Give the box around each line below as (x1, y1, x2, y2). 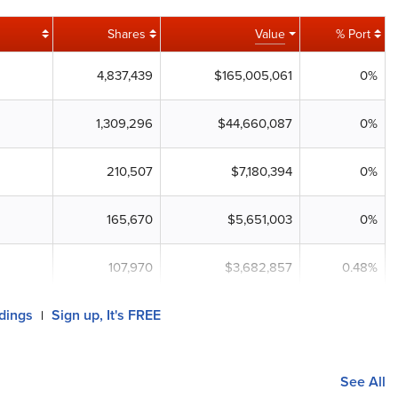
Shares (107, 25, 146, 44)
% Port (336, 25, 370, 44)
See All (340, 371, 386, 392)
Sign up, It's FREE (52, 305, 161, 325)
